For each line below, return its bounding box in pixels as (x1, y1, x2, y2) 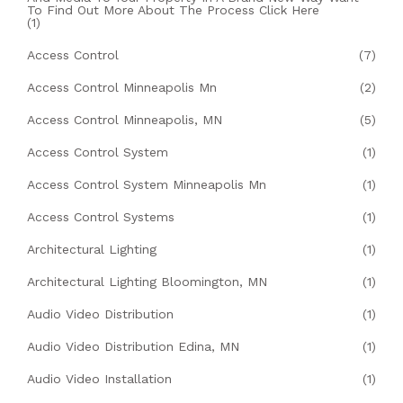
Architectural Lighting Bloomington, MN (27, 274, 267, 290)
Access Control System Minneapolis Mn (27, 177, 266, 193)
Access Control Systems (27, 210, 175, 225)
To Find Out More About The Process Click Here (27, 3, 319, 18)
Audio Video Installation (27, 372, 172, 387)
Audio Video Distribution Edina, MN (27, 339, 239, 354)
